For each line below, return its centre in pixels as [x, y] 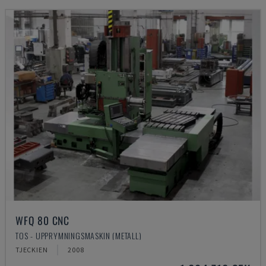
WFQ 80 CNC [42, 220]
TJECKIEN [32, 250]
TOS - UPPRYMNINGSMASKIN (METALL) [79, 235]
